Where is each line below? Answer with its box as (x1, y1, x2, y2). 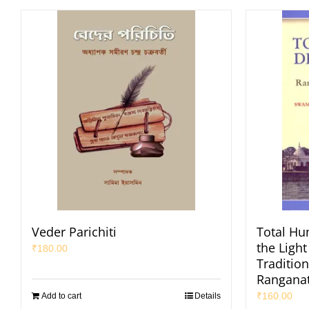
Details (195, 291, 221, 301)
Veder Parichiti (32, 223, 117, 240)
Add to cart (41, 291, 81, 301)
